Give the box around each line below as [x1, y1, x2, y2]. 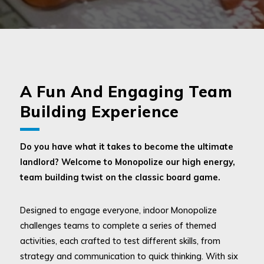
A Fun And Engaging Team [19, 82, 233, 101]
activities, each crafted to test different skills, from [19, 235, 220, 247]
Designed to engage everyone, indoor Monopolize [19, 204, 217, 216]
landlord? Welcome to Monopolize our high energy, [19, 156, 235, 168]
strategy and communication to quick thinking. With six [19, 250, 238, 262]
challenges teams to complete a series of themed [19, 220, 216, 232]
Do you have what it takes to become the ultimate [19, 141, 233, 153]
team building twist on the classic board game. [19, 171, 223, 183]
